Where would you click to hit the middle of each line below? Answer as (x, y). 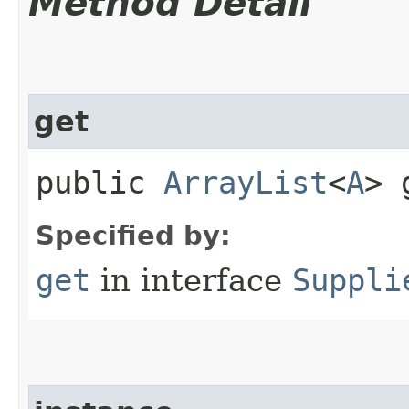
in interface (191, 280)
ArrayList (246, 182)
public (100, 182)
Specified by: (133, 235)
